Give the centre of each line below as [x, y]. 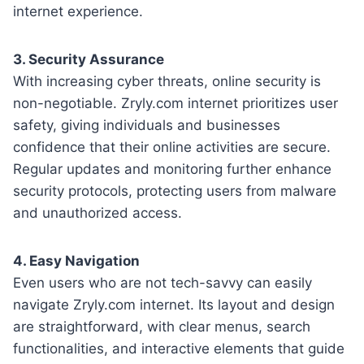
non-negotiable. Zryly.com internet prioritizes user [175, 103]
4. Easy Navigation [76, 260]
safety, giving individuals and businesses [147, 125]
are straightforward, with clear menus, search [162, 326]
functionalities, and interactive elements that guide [179, 348]
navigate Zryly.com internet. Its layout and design [174, 304]
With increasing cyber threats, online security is [167, 81]
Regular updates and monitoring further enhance [172, 169]
